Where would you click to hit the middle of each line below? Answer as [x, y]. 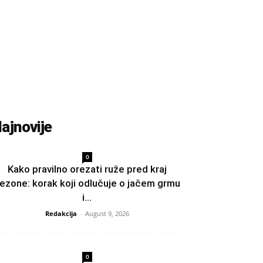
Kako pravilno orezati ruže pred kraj [87, 169]
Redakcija [61, 213]
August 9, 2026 [107, 213]
